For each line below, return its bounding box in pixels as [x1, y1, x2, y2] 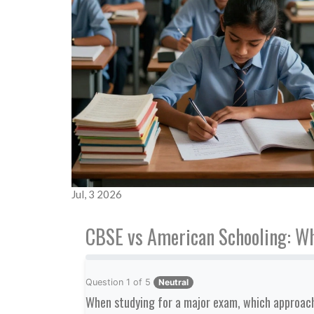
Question [86, 276, 126, 287]
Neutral [158, 276, 189, 287]
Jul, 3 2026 [71, 187, 122, 200]
